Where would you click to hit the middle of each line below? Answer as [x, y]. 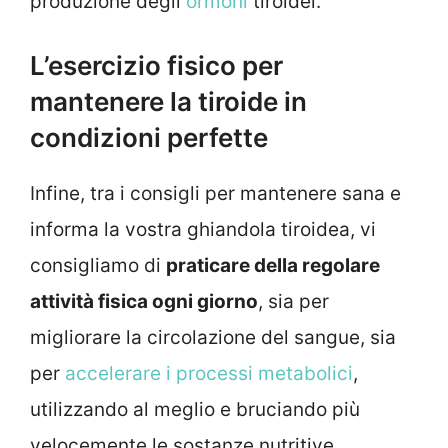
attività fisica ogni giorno [144, 302]
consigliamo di [98, 266]
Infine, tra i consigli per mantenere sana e [215, 194]
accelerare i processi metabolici [209, 374]
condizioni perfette [149, 138]
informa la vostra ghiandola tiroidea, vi [203, 230]
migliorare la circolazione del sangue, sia [213, 338]
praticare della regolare [273, 266]
